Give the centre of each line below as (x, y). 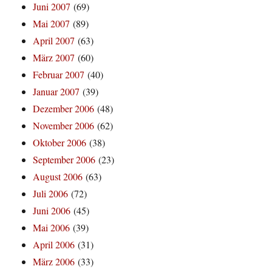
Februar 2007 (59, 75)
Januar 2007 (56, 92)
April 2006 (54, 245)
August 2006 (58, 177)
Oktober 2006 (60, 143)
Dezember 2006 (64, 109)
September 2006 (64, 160)
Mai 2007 (52, 24)
